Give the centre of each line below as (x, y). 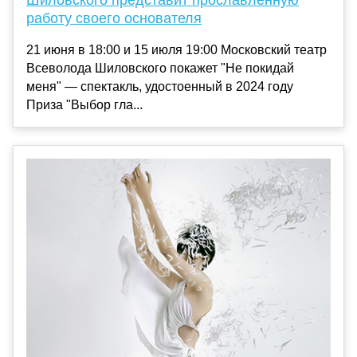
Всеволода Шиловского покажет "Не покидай (160, 69)
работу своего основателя (114, 19)
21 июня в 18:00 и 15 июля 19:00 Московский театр (177, 50)
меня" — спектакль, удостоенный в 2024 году (160, 87)
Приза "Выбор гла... (84, 105)
